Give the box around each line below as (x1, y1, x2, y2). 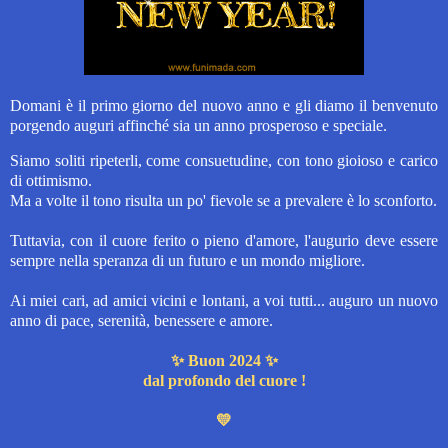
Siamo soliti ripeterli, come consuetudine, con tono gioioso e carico (10, 152, 438, 170)
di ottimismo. (10, 172, 92, 190)
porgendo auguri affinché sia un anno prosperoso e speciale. (10, 116, 387, 134)
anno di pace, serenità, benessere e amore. (10, 312, 273, 330)
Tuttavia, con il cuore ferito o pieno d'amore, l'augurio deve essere (10, 232, 438, 250)
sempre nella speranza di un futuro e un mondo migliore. (10, 252, 365, 270)
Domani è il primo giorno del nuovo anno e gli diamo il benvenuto (10, 96, 438, 114)
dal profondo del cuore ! (138, 372, 310, 390)
